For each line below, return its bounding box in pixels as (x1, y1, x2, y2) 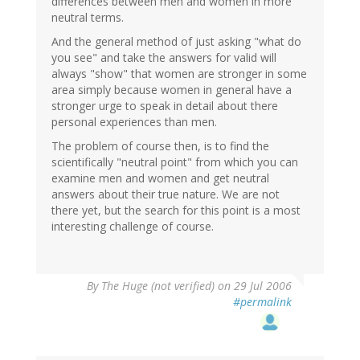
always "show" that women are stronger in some (51, 65, 307, 81)
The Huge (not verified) (101, 277, 215, 293)
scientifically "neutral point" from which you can (51, 153, 298, 170)
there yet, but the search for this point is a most (51, 202, 301, 218)
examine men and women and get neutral (51, 170, 269, 186)
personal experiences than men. (51, 113, 217, 129)
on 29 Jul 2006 (215, 277, 292, 293)
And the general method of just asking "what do (51, 33, 301, 49)
